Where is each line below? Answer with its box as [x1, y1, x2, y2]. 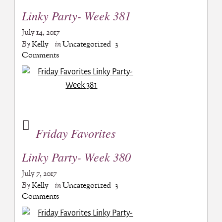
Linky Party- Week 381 [21, 7, 131, 24]
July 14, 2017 [21, 27, 60, 39]
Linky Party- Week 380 [21, 149, 131, 165]
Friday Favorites [35, 125, 115, 141]
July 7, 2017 [21, 168, 57, 180]
